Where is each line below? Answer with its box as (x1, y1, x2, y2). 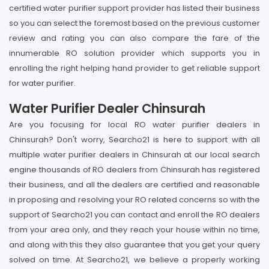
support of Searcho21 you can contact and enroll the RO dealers (9, 209, 260, 220)
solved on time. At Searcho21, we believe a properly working (9, 254, 260, 265)
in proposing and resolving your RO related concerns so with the (9, 194, 260, 205)
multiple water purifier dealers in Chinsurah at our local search (9, 149, 260, 160)
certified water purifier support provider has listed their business (9, 2, 260, 14)
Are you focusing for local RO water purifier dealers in (9, 119, 260, 130)
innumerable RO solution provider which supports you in (9, 47, 260, 59)
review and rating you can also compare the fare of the (9, 32, 260, 44)
